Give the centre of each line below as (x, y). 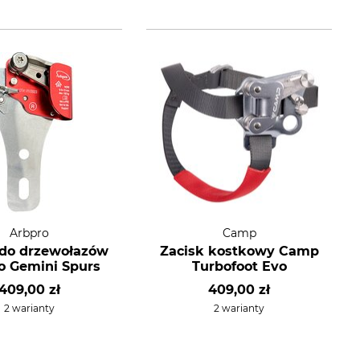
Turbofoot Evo (239, 266)
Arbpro (30, 233)
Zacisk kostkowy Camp (239, 251)
